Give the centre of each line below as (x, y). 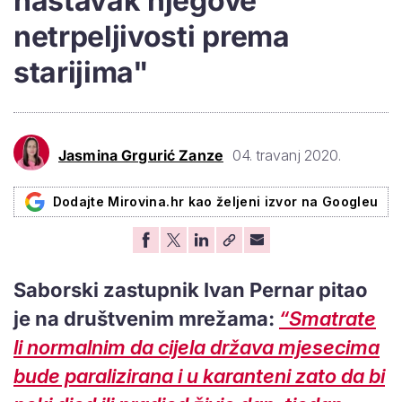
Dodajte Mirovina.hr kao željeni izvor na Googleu (215, 201)
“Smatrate (328, 318)
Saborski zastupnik (106, 289)
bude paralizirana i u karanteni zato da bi (199, 376)
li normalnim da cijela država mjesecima (197, 347)
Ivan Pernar (257, 289)
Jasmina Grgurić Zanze (141, 156)
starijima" (81, 72)
